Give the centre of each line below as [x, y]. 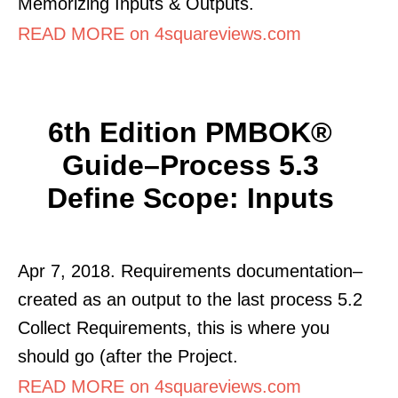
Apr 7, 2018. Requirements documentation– [190, 271]
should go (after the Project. [128, 356]
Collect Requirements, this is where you [174, 327]
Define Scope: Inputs [190, 198]
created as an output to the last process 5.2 [190, 299]
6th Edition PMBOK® [190, 132]
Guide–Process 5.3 [190, 165]
